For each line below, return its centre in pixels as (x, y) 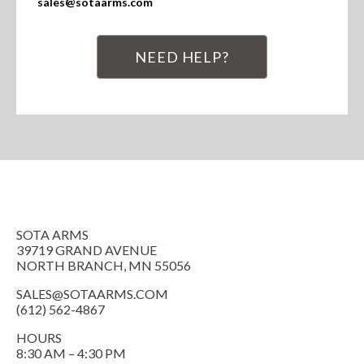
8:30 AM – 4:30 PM (71, 353)
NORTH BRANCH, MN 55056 (104, 266)
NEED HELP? (182, 57)
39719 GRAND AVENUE (87, 250)
